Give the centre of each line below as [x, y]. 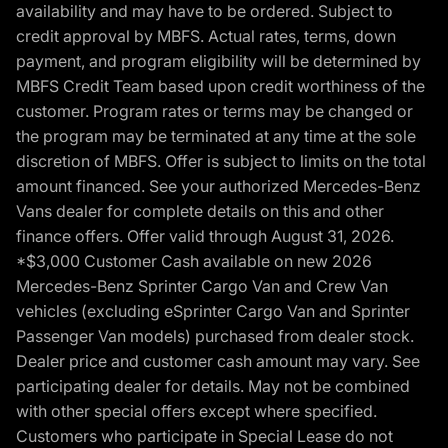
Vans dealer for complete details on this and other [200, 210]
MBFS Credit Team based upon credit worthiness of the [220, 85]
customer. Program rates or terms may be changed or [214, 110]
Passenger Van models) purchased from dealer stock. [215, 335]
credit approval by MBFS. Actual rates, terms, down [206, 35]
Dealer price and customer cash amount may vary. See [218, 360]
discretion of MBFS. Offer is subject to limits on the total [221, 160]
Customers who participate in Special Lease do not [204, 435]
